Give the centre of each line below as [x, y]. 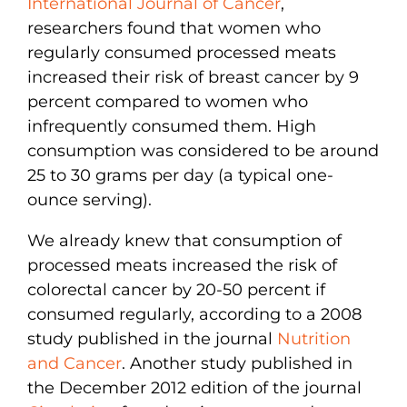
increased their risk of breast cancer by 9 [193, 77]
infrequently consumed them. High [172, 126]
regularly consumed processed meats [182, 52]
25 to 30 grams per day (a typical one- [180, 175]
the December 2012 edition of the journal [194, 387]
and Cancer [74, 363]
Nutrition [314, 338]
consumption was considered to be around [203, 150]
